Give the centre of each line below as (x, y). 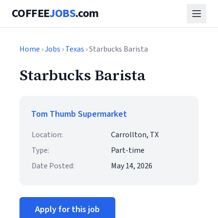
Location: (47, 135)
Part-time (128, 150)
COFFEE (31, 13)
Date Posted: (53, 166)
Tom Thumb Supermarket (79, 114)
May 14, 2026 (132, 166)
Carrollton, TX (135, 135)
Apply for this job (67, 209)
